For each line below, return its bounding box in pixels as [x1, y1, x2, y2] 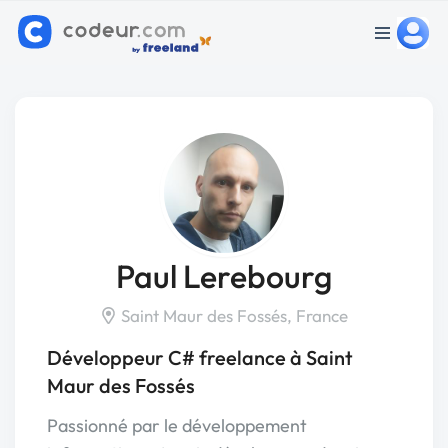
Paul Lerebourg [116, 256, 332, 296]
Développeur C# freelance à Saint [47, 345, 353, 370]
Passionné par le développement [47, 414, 307, 437]
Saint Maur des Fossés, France [117, 305, 348, 326]
